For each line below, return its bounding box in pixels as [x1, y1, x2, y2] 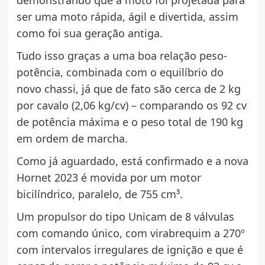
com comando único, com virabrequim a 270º [16, 225, 245, 240]
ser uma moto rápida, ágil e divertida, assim [16, 9, 238, 24]
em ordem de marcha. [16, 131, 128, 146]
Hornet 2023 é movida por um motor [16, 170, 201, 185]
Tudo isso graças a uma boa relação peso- [16, 48, 227, 63]
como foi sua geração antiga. [16, 25, 163, 40]
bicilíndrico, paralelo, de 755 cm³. [16, 186, 183, 201]
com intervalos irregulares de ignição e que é [16, 242, 243, 257]
